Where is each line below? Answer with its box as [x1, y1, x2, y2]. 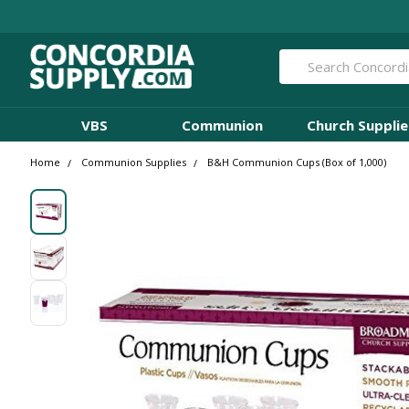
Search [278, 49, 321, 68]
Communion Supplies [81, 155, 187, 170]
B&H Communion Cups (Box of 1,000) [207, 155, 387, 170]
